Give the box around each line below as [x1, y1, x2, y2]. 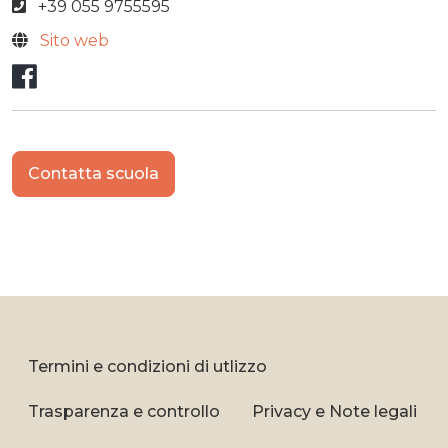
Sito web [40, 30, 109, 50]
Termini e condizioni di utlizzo [28, 356, 267, 376]
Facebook [36, 56, 171, 91]
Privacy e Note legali [252, 401, 417, 421]
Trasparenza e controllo [28, 401, 220, 421]
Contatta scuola [28, 163, 159, 183]
